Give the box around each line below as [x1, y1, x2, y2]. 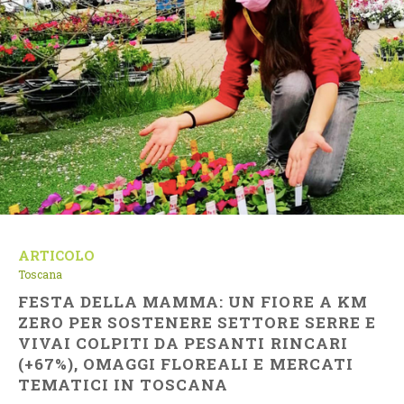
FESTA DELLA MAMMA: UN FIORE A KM [18, 291, 368, 312]
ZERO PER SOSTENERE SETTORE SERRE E [18, 312, 376, 333]
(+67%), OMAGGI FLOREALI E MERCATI [18, 353, 353, 374]
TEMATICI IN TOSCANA [18, 374, 229, 395]
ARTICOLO [18, 246, 95, 264]
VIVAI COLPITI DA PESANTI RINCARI [18, 333, 348, 353]
